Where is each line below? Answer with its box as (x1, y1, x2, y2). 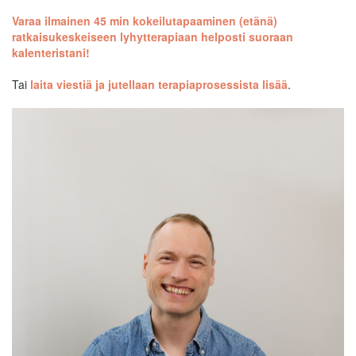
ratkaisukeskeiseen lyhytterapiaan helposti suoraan (12, 28, 293, 44)
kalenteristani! (12, 44, 90, 60)
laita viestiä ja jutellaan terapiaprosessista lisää (30, 75, 288, 92)
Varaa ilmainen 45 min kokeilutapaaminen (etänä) (12, 12, 277, 29)
